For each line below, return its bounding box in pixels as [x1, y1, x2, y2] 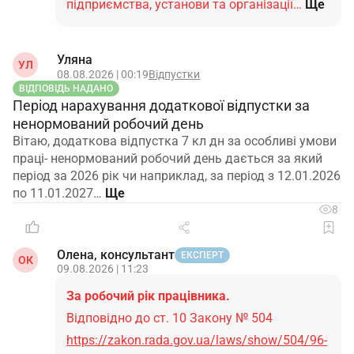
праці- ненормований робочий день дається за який [13, 151, 322, 166]
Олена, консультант [57, 247, 175, 262]
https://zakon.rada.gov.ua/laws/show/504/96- [66, 333, 327, 348]
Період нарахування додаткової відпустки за [13, 97, 310, 114]
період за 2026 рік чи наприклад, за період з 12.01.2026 [13, 168, 341, 183]
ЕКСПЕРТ [181, 250, 224, 261]
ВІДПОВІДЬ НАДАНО [19, 83, 113, 94]
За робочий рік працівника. [66, 288, 230, 303]
